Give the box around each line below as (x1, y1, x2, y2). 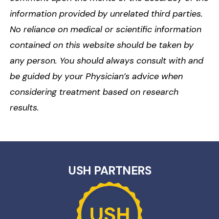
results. (10, 102, 39, 113)
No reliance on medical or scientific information (10, 23, 201, 35)
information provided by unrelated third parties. (10, 8, 203, 20)
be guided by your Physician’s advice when (10, 70, 183, 82)
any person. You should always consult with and (10, 55, 203, 66)
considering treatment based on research (10, 86, 178, 98)
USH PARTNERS (68, 162, 151, 178)
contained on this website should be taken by (10, 39, 194, 51)
